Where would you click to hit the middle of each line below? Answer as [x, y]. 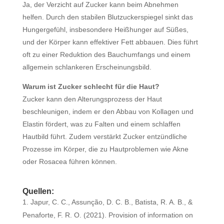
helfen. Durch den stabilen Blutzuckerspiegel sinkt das [107, 17]
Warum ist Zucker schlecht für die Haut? [91, 86]
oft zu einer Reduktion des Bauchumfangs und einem [106, 54]
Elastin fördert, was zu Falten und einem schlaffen [101, 124]
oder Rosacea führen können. [69, 161]
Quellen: [38, 191]
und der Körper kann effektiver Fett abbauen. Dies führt [110, 42]
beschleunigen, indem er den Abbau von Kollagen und [108, 111]
